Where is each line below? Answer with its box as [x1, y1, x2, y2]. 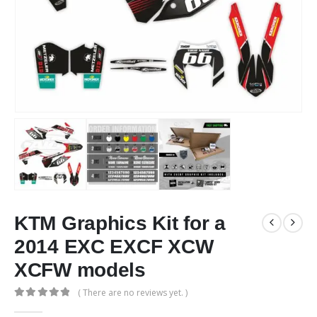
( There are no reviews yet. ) [78, 287, 188, 299]
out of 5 [20, 301, 61, 311]
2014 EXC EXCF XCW [14, 235, 214, 258]
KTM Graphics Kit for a [14, 212, 226, 234]
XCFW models [14, 258, 146, 281]
